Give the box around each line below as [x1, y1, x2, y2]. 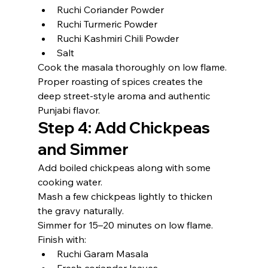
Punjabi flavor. [37, 104, 100, 116]
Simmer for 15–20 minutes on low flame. [37, 219, 213, 231]
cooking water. [37, 176, 102, 188]
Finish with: [37, 233, 86, 245]
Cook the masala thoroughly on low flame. [37, 61, 227, 73]
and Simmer [37, 139, 129, 159]
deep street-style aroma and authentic [37, 90, 212, 102]
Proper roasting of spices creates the [37, 75, 205, 87]
